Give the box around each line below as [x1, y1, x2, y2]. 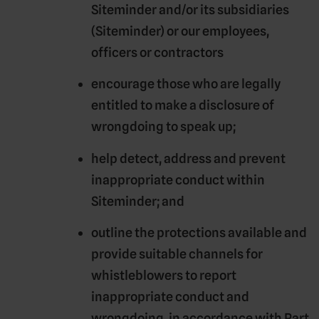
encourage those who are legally [91, 76, 281, 92]
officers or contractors [91, 45, 224, 60]
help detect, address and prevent [91, 150, 286, 166]
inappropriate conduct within [91, 172, 265, 187]
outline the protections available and [91, 225, 307, 241]
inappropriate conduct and [91, 289, 249, 305]
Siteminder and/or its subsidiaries [91, 2, 289, 17]
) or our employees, [159, 23, 269, 38]
